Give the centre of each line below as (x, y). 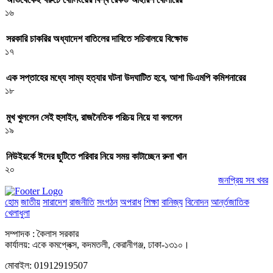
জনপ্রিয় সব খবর (243, 180)
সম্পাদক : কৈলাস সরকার (42, 233)
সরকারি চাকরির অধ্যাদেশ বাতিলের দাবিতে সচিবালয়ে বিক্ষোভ (97, 39)
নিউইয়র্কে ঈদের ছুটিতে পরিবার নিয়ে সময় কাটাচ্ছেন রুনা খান (96, 156)
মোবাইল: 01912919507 (46, 265)
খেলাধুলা (17, 213)
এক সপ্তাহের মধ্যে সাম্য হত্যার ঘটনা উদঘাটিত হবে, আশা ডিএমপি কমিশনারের (126, 78)
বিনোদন (197, 202)
